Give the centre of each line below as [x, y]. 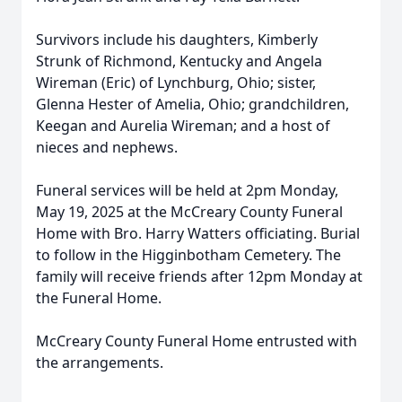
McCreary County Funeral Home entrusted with [197, 341]
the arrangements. [100, 363]
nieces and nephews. [107, 147]
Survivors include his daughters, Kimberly [177, 39]
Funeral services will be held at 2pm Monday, [187, 190]
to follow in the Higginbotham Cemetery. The [188, 255]
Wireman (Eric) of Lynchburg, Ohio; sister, [176, 83]
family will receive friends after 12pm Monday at [199, 276]
